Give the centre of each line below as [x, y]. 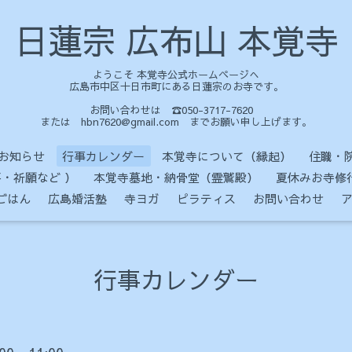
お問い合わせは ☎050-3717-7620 [176, 110]
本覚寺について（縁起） [227, 156]
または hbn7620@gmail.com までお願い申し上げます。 [176, 121]
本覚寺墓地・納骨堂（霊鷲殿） [176, 177]
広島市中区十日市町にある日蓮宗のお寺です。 [176, 86]
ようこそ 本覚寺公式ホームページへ [176, 74]
